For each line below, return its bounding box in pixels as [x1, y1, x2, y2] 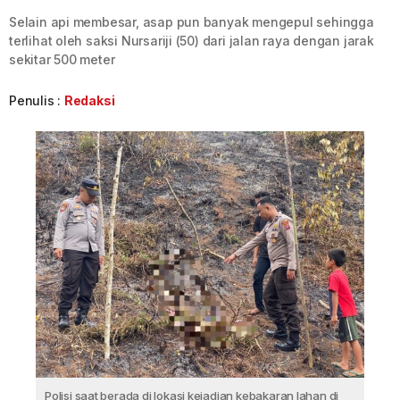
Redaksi [63, 93, 115, 108]
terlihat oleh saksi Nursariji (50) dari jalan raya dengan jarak [9, 33, 374, 48]
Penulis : [9, 93, 64, 108]
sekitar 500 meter [9, 52, 115, 67]
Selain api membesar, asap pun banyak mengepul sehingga [9, 14, 374, 29]
